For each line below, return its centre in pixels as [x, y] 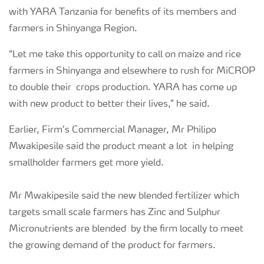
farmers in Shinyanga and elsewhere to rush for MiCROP [132, 72]
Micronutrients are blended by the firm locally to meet [126, 230]
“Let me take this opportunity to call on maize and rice [125, 55]
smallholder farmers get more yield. [86, 164]
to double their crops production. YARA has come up [123, 88]
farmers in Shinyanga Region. [73, 29]
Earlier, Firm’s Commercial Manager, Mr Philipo [113, 131]
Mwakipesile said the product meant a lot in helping [121, 147]
